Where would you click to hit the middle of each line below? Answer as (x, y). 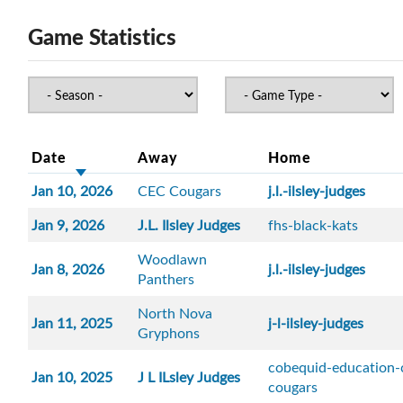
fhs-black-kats (313, 225)
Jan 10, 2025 (72, 377)
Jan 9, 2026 (68, 225)
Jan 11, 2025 (72, 323)
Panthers (166, 279)
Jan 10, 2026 (72, 191)
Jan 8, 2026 (68, 269)
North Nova (175, 313)
